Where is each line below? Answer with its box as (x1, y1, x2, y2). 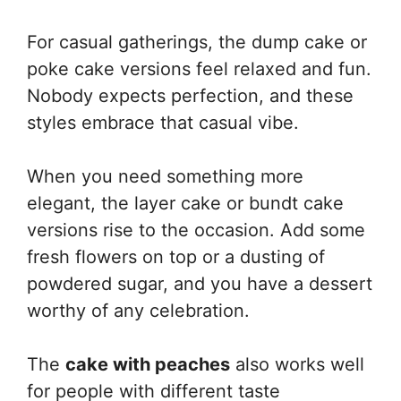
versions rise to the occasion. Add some (27, 219, 365, 241)
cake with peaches (65, 354, 230, 375)
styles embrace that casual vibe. (27, 112, 299, 133)
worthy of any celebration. (27, 300, 250, 321)
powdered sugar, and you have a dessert (27, 273, 372, 294)
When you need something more (27, 166, 303, 187)
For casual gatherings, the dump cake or (27, 31, 367, 53)
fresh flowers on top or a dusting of (27, 246, 325, 268)
